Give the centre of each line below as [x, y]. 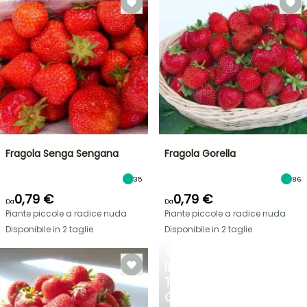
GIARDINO [193, 297]
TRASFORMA [201, 252]
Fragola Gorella [200, 153]
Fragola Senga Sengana [62, 153]
